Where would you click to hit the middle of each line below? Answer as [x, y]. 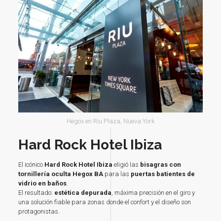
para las [117, 174]
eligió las [126, 165]
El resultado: [36, 193]
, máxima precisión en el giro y [153, 193]
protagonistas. [39, 212]
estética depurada [83, 193]
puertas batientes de [163, 174]
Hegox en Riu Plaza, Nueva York [110, 121]
